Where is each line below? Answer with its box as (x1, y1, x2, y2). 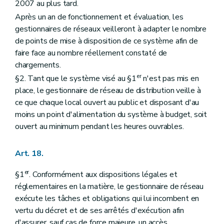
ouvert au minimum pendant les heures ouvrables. (15, 121, 184, 132)
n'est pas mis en (141, 73, 199, 84)
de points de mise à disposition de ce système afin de (15, 35, 198, 47)
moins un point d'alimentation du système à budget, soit (15, 109, 207, 120)
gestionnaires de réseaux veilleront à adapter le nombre (15, 23, 207, 35)
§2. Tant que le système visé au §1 (15, 73, 136, 84)
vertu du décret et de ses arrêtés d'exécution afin (15, 205, 184, 216)
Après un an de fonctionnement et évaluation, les (15, 11, 183, 23)
